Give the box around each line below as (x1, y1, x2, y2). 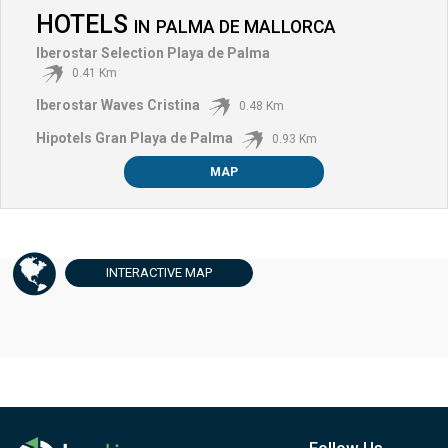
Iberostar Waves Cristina (36, 96, 200, 113)
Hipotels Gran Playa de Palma (36, 129, 233, 146)
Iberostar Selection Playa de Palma (36, 44, 270, 61)
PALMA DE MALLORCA (156, 16, 336, 37)
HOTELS (36, 9, 134, 39)
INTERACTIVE (106, 264, 182, 280)
